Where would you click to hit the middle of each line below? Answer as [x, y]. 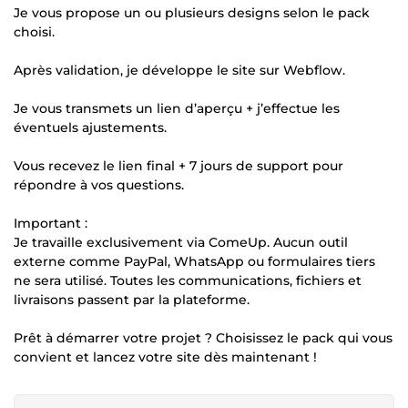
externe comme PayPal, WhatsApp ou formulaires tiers [194, 261]
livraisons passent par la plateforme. [132, 299]
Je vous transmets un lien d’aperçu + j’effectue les [177, 108]
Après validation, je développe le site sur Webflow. [179, 70]
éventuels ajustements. [90, 127]
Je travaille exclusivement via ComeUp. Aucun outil [181, 242]
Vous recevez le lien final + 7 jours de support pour [178, 165]
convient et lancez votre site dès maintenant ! [165, 357]
